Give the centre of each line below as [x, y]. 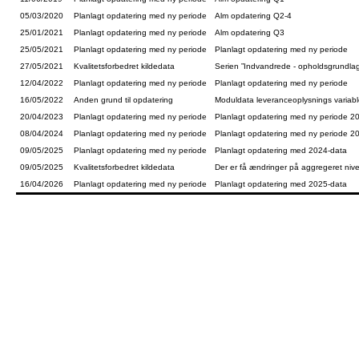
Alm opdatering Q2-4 [253, 16]
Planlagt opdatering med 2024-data [281, 150]
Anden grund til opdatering [123, 100]
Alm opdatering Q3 [250, 32]
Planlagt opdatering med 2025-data [281, 184]
